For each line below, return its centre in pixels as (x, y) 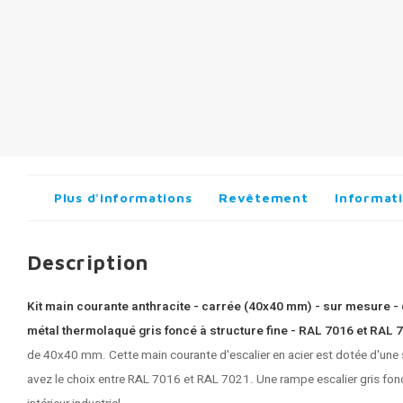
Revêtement (264, 197)
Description (88, 262)
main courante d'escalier (206, 355)
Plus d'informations (123, 197)
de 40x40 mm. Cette (84, 355)
